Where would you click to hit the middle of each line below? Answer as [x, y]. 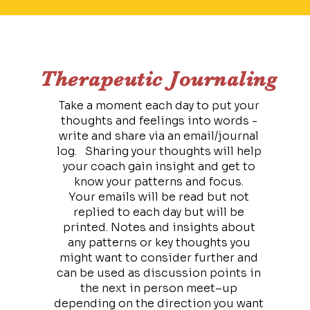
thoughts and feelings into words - [159, 121]
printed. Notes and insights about [159, 227]
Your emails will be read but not [159, 197]
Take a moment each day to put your [159, 106]
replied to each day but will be [159, 212]
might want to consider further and [159, 258]
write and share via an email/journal [159, 136]
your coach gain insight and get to [159, 166]
